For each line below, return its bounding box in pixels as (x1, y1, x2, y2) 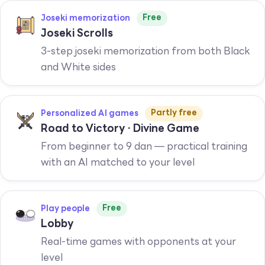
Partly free (151, 109, 197, 118)
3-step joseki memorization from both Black (41, 47, 250, 57)
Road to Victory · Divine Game (41, 124, 199, 135)
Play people (41, 205, 90, 214)
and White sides (41, 63, 116, 73)
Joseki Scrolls (41, 28, 113, 40)
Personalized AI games (41, 109, 138, 118)
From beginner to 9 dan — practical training (41, 142, 247, 152)
